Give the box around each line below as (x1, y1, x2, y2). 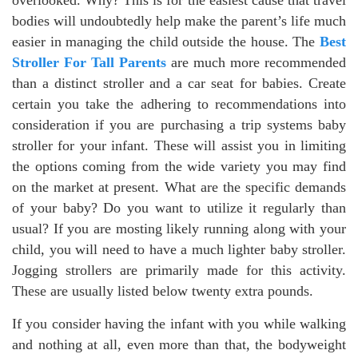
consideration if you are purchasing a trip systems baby (12, 117, 346, 133)
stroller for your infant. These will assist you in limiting (12, 137, 346, 153)
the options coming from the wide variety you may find (12, 158, 346, 174)
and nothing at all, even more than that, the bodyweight (12, 336, 346, 352)
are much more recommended (166, 54, 346, 70)
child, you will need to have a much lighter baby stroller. (12, 241, 346, 257)
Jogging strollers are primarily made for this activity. (12, 262, 346, 278)
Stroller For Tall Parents (12, 54, 166, 70)
